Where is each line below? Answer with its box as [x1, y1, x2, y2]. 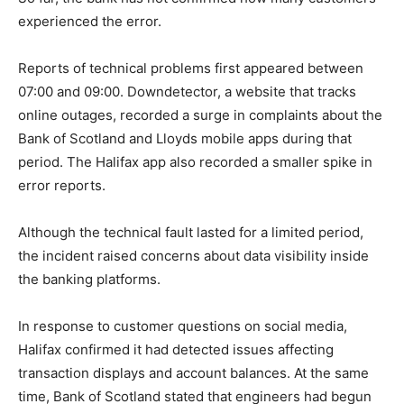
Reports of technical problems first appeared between [18, 60, 363, 77]
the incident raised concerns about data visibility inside [18, 247, 369, 264]
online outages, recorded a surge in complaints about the [18, 106, 382, 124]
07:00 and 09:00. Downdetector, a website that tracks [18, 83, 356, 100]
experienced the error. [18, 13, 161, 30]
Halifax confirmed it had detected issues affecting [18, 341, 334, 358]
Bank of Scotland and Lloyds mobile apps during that [18, 130, 352, 147]
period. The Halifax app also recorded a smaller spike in [18, 153, 372, 170]
